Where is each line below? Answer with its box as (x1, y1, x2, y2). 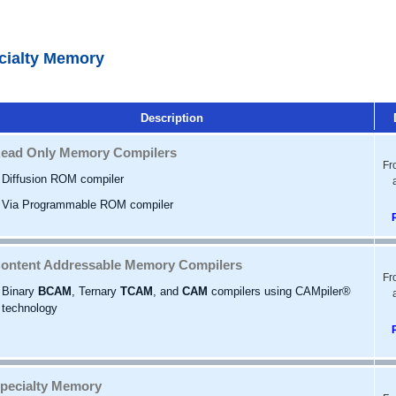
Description (140, 110, 203, 125)
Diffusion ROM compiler (2, 171, 124, 186)
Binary (2, 284, 38, 298)
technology (2, 301, 57, 315)
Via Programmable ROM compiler (2, 197, 173, 211)
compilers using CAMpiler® (208, 284, 351, 298)
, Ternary (72, 284, 120, 298)
